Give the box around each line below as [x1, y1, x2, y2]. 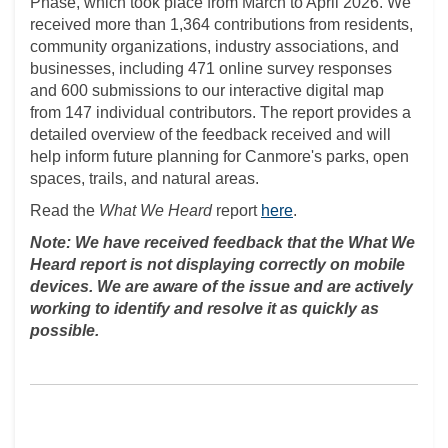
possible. [30, 321, 99, 339]
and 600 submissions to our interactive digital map [30, 81, 384, 99]
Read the [30, 201, 99, 219]
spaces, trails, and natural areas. [30, 169, 259, 187]
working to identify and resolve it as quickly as [30, 299, 379, 317]
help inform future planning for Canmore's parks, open [30, 147, 409, 165]
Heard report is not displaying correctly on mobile [30, 255, 405, 273]
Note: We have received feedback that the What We [30, 233, 415, 251]
